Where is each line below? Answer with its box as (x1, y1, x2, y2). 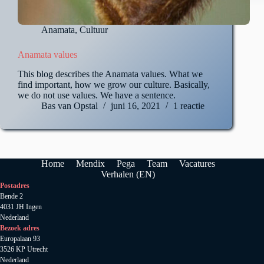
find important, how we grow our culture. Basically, (18, 80, 210, 90)
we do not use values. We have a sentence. (18, 90, 176, 101)
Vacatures (179, 159, 215, 169)
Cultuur (80, 25, 108, 35)
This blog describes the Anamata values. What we (18, 69, 203, 80)
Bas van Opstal (41, 101, 98, 111)
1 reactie (173, 101, 204, 111)
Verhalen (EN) (101, 169, 156, 180)
